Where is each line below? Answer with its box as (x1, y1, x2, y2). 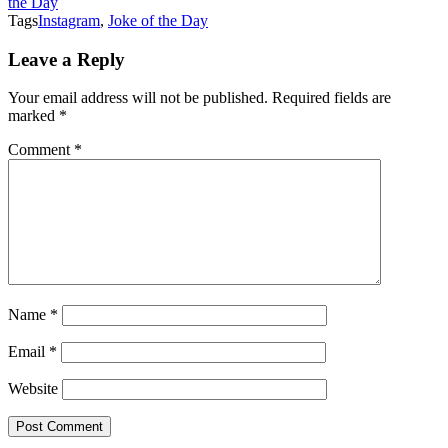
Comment (8, 141, 74, 159)
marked (8, 107, 59, 125)
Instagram (38, 12, 100, 29)
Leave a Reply (8, 48, 125, 70)
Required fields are (272, 89, 391, 107)
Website (8, 380, 58, 398)
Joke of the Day (108, 12, 208, 29)
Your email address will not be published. (8, 89, 268, 107)
